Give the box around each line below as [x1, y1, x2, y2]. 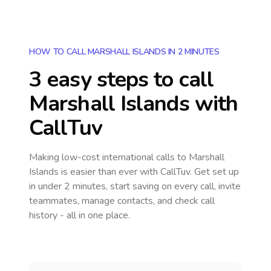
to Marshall [177, 151, 224, 164]
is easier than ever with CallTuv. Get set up [59, 165, 239, 178]
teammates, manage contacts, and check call [29, 194, 215, 207]
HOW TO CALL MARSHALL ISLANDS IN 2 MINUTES [29, 46, 220, 57]
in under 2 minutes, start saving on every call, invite [29, 180, 241, 193]
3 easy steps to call [29, 65, 214, 94]
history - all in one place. [29, 209, 130, 222]
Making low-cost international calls [29, 151, 177, 164]
